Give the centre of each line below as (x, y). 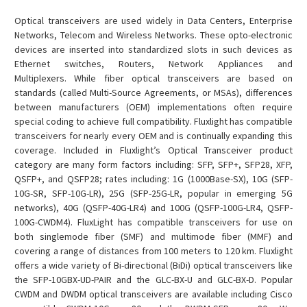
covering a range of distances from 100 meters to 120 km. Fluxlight (153, 250)
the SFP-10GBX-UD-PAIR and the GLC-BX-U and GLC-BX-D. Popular (153, 279)
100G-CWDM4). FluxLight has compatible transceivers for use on (153, 222)
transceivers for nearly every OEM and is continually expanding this (153, 135)
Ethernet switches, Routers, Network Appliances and (153, 63)
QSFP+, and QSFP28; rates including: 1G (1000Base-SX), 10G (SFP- (153, 179)
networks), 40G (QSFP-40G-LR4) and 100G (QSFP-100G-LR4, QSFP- (153, 207)
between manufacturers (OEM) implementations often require (153, 107)
